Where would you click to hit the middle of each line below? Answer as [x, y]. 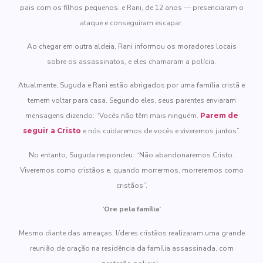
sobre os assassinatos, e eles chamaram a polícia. [131, 62]
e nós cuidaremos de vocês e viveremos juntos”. [161, 131]
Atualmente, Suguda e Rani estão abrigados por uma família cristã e [131, 85]
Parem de [219, 116]
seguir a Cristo [52, 131]
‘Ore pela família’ [131, 209]
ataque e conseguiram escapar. [131, 23]
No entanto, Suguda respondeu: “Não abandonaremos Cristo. [131, 155]
